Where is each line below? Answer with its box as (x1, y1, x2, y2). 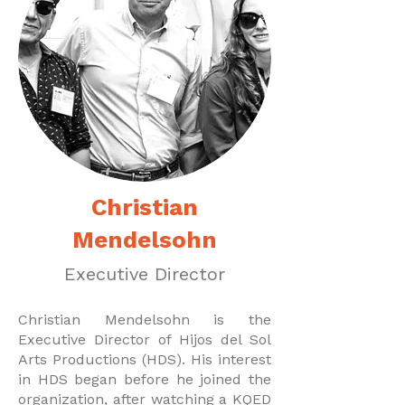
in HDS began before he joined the (18, 371, 271, 388)
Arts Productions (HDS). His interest (18, 351, 271, 368)
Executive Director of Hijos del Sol (18, 331, 271, 348)
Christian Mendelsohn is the (18, 311, 271, 328)
